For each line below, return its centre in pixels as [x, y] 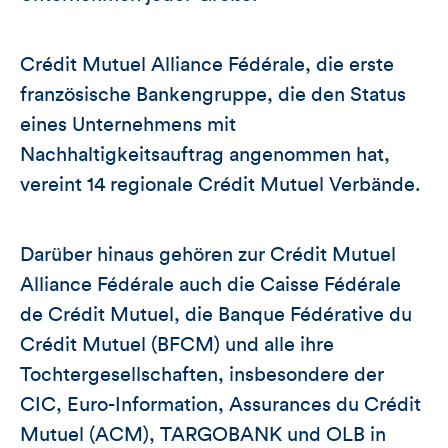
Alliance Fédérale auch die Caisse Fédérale [210, 284]
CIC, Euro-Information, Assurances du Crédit [220, 404]
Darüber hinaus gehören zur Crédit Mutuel [208, 254]
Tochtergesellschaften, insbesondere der [202, 374]
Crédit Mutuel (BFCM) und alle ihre [177, 344]
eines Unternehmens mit [128, 124]
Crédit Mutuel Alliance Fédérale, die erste [207, 64]
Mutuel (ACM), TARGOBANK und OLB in [203, 434]
